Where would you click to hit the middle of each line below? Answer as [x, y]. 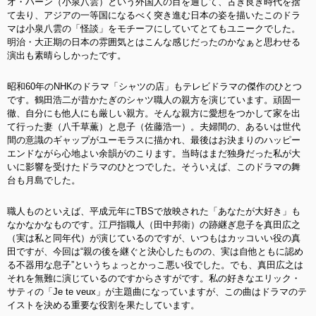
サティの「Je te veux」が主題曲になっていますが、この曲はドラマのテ [157, 292]
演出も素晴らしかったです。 [67, 55]
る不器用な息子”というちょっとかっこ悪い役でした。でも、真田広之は [155, 265]
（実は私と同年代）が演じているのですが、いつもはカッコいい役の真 [154, 238]
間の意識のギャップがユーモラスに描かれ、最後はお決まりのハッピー [154, 140]
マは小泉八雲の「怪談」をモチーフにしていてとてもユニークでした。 [154, 29]
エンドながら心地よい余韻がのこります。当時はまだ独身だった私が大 [154, 153]
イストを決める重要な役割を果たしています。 [103, 305]
